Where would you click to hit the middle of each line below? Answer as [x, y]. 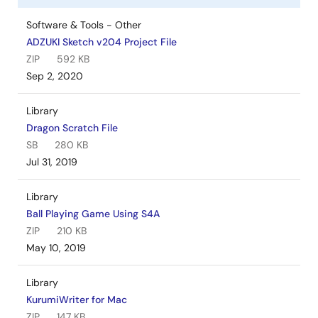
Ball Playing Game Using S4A [93, 213]
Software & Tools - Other [84, 24]
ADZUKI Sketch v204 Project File [102, 42]
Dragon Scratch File [72, 127]
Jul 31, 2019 [52, 161]
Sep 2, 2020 [55, 76]
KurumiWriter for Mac [77, 299]
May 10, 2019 [56, 247]
